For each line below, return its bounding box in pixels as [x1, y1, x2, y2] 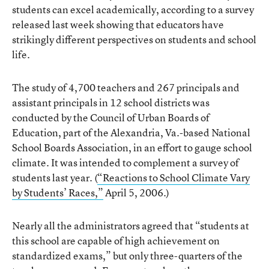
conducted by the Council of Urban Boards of [12, 110, 210, 124]
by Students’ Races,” [12, 186, 103, 199]
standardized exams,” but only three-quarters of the [12, 249, 243, 262]
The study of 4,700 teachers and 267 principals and [12, 80, 240, 94]
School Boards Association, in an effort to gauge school [12, 141, 252, 154]
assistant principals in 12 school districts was [12, 95, 210, 109]
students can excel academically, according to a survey [12, 2, 254, 16]
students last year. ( [12, 171, 97, 184]
